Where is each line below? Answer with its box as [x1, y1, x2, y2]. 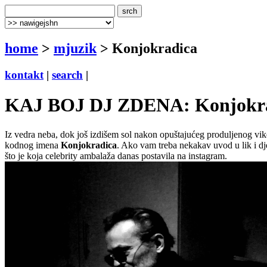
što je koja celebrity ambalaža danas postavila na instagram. [5, 150, 227, 161]
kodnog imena [5, 139, 61, 150]
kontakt [5, 68, 44, 81]
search [52, 68, 83, 81]
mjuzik [54, 40, 97, 56]
